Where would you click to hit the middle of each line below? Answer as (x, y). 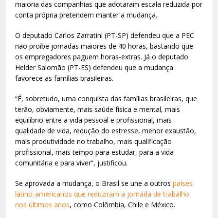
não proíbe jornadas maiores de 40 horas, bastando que (104, 46)
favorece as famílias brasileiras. (64, 78)
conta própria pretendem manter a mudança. (86, 15)
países (183, 183)
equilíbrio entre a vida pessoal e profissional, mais (94, 120)
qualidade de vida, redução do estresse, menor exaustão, (106, 130)
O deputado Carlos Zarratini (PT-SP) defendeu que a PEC (105, 35)
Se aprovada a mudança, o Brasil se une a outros (94, 183)
